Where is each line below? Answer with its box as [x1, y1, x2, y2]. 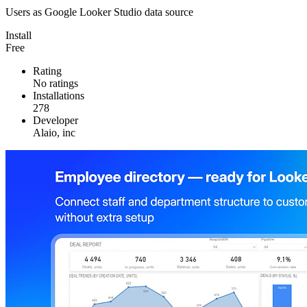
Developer [33, 114, 78, 127]
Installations [33, 90, 84, 102]
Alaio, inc [33, 127, 75, 139]
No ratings [33, 77, 78, 90]
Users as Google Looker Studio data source [5, 6, 193, 19]
